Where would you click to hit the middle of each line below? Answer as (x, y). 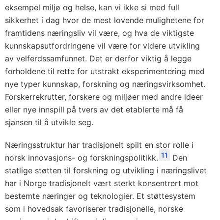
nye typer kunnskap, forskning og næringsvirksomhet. (105, 84)
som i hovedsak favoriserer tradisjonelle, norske (94, 209)
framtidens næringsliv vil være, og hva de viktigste (99, 33)
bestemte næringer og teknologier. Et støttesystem (100, 196)
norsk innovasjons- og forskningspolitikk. (82, 158)
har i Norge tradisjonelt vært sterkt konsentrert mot (102, 183)
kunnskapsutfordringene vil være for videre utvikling (102, 46)
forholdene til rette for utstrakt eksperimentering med (105, 71)
